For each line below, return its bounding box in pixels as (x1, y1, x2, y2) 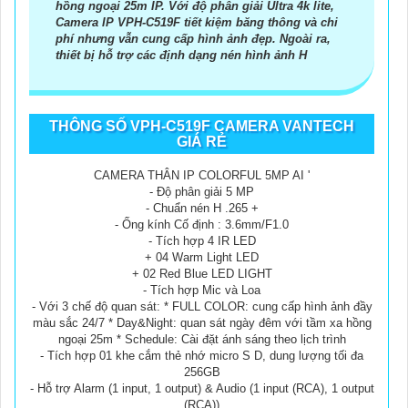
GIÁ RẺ (177, 134, 227, 150)
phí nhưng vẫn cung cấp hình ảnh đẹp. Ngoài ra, (56, 32, 331, 46)
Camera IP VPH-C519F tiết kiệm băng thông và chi (56, 15, 338, 30)
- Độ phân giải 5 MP (149, 185, 254, 199)
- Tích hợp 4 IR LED (148, 234, 256, 249)
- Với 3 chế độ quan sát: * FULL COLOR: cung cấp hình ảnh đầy (31, 300, 372, 314)
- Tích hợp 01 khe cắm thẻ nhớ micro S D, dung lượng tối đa (40, 349, 363, 363)
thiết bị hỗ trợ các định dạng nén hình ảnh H (56, 48, 307, 63)
